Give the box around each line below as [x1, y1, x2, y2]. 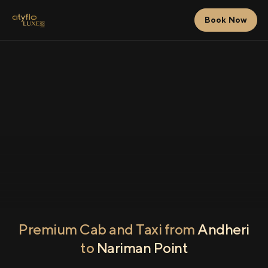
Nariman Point [96, 239, 188, 256]
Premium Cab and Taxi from [19, 221, 198, 237]
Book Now [204, 15, 247, 25]
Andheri [197, 221, 249, 237]
